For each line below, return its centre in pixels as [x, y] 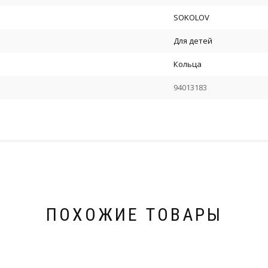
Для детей [193, 41]
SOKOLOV [191, 18]
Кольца [188, 64]
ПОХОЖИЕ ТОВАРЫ [134, 215]
